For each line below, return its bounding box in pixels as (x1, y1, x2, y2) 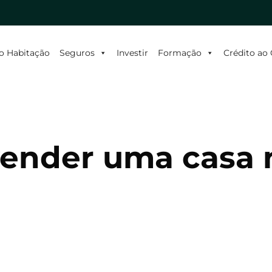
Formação (157, 47, 202, 58)
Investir (116, 47, 148, 58)
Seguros (59, 47, 95, 58)
